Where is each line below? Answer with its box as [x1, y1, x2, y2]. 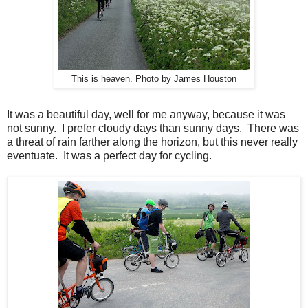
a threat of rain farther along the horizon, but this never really [7, 136, 298, 148]
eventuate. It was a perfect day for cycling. [7, 150, 212, 162]
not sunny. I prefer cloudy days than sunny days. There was [7, 122, 299, 135]
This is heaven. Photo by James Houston [71, 74, 236, 85]
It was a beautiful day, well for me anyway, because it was [7, 109, 285, 121]
